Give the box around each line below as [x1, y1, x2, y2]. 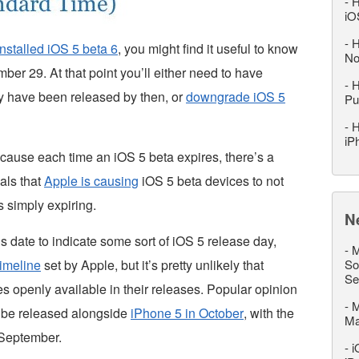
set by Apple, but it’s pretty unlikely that [41, 256, 264, 274]
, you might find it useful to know [118, 39, 298, 58]
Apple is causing [44, 171, 139, 190]
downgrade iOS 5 [186, 87, 285, 106]
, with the [244, 304, 294, 322]
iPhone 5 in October [131, 304, 244, 322]
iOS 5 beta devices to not [139, 171, 284, 190]
